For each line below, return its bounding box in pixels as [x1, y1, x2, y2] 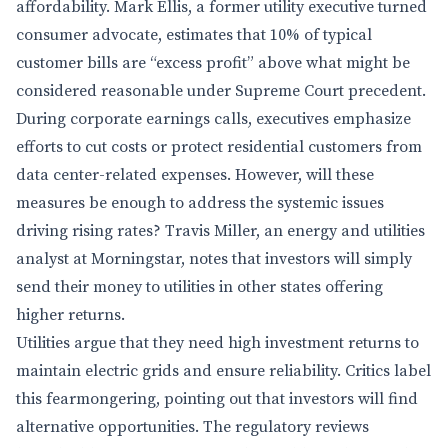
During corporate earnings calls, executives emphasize [16, 109, 411, 129]
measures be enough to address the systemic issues [16, 193, 384, 213]
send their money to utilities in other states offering [16, 277, 383, 297]
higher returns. [16, 305, 125, 325]
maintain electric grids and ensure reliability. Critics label [16, 361, 431, 381]
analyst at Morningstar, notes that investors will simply [16, 249, 412, 269]
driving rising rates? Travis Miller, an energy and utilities [16, 221, 425, 241]
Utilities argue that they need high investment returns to [16, 333, 419, 353]
